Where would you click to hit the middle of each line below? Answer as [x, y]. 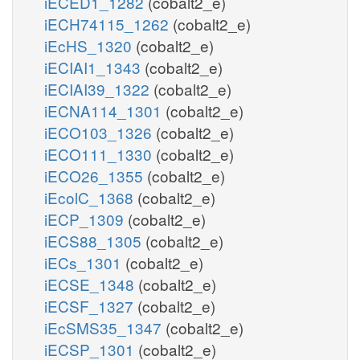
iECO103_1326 [100, 132]
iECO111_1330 [100, 153]
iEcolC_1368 [91, 197]
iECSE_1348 [91, 284]
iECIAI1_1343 [94, 67]
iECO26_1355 [96, 175]
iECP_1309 [86, 219]
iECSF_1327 [91, 305]
